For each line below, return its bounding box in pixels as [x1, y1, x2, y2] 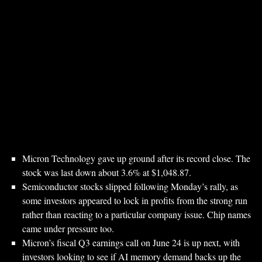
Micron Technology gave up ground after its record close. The [22, 152, 250, 164]
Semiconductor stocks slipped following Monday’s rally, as [22, 180, 238, 192]
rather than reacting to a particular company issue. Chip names [22, 208, 251, 220]
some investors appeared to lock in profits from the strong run [22, 194, 247, 206]
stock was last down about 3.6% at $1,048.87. [22, 166, 191, 178]
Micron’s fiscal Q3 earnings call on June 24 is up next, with [22, 236, 240, 249]
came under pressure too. [22, 222, 114, 235]
